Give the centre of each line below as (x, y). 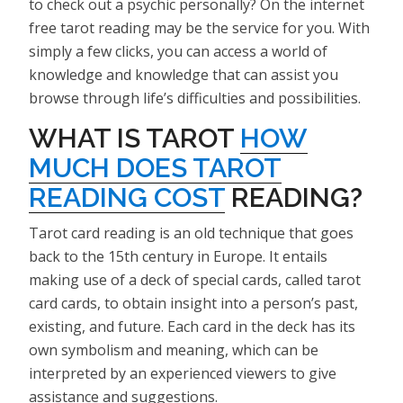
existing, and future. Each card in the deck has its (192, 326)
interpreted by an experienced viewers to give (183, 373)
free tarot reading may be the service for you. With (199, 27)
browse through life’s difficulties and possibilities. (195, 98)
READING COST (127, 197)
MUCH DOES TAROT (155, 167)
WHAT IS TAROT (134, 138)
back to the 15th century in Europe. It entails (178, 256)
